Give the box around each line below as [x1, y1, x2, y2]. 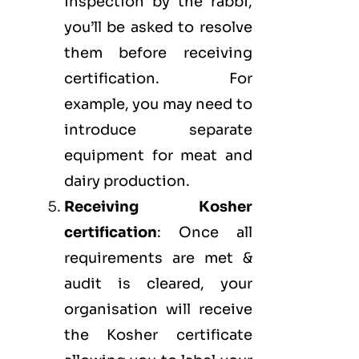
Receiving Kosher [64, 198, 252, 216]
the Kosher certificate [64, 326, 252, 345]
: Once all [157, 224, 252, 242]
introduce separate [64, 121, 252, 139]
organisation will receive [64, 301, 252, 319]
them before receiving [64, 44, 252, 63]
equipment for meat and [64, 147, 252, 165]
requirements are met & [64, 249, 252, 268]
